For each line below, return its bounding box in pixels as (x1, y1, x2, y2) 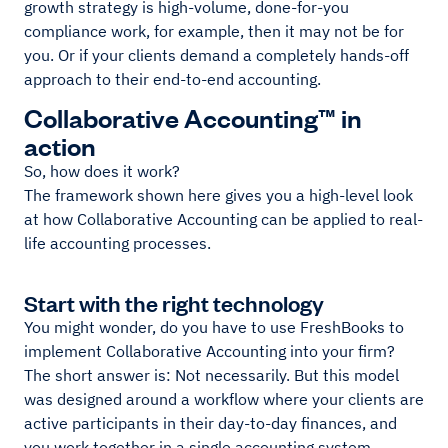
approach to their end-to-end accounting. (24, 68, 321, 89)
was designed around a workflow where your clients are (24, 388, 424, 409)
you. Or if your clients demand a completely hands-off (24, 44, 409, 65)
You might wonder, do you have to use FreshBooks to (24, 316, 404, 337)
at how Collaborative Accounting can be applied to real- (24, 208, 423, 229)
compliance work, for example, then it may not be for (24, 20, 404, 41)
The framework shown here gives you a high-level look (24, 184, 413, 205)
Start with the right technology (24, 287, 324, 317)
